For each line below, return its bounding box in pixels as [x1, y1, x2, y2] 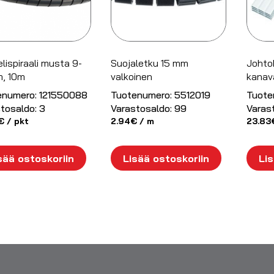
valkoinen [111, 70, 153, 83]
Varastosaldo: [111, 102, 172, 114]
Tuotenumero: [111, 88, 172, 101]
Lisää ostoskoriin [123, 152, 210, 165]
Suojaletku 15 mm [111, 56, 189, 69]
